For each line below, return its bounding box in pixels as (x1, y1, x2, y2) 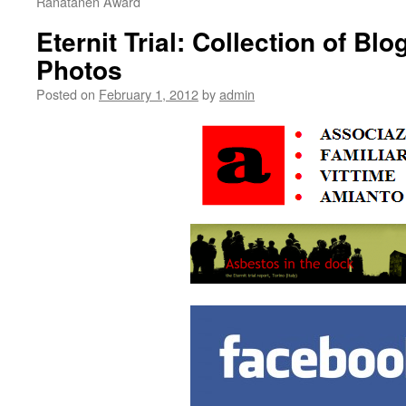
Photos (36, 51, 122, 88)
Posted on (36, 84, 95, 103)
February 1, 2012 (99, 84, 198, 103)
